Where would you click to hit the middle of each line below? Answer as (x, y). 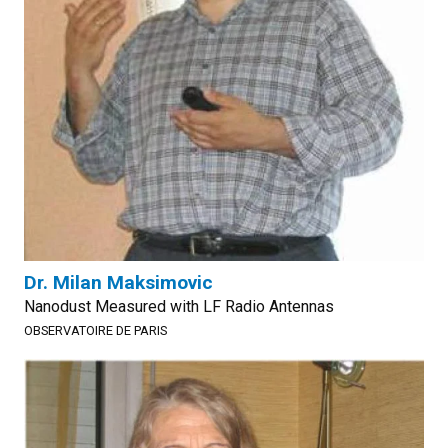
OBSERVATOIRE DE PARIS (95, 330)
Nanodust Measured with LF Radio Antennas (179, 306)
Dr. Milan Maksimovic (118, 282)
